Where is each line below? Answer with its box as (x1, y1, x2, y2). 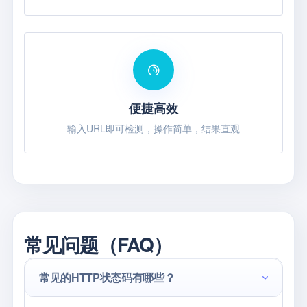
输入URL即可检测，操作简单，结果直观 (67, 121, 240, 135)
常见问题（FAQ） (24, 230, 173, 258)
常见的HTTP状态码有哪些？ (39, 269, 175, 285)
